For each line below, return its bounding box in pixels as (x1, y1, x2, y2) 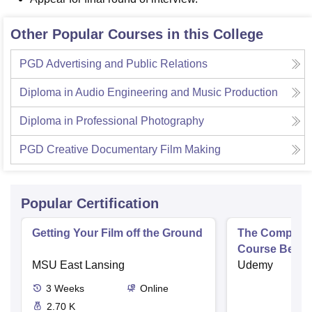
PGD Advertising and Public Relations (19, 58, 208, 70)
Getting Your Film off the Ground (32, 227, 203, 240)
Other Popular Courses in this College (10, 26, 263, 42)
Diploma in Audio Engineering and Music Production (19, 86, 278, 99)
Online (139, 283, 169, 295)
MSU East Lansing (32, 259, 125, 272)
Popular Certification (21, 196, 159, 212)
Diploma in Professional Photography (19, 115, 204, 127)
